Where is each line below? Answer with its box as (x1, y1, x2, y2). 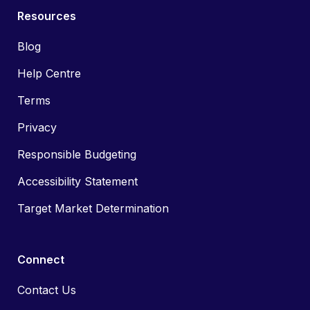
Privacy (17, 120, 57, 135)
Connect (17, 253, 64, 267)
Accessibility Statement (17, 174, 138, 189)
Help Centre (17, 66, 81, 81)
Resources (17, 9, 76, 24)
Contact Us (17, 283, 76, 298)
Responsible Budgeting (17, 147, 136, 162)
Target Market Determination (17, 201, 169, 216)
